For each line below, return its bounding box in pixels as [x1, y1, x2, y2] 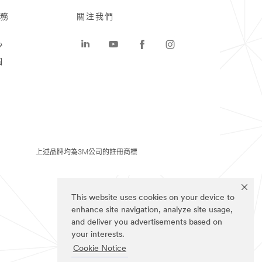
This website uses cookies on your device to [71, 194, 235, 203]
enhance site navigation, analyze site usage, [71, 206, 233, 215]
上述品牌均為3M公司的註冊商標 [36, 149, 137, 156]
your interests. [71, 230, 125, 240]
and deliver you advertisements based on [71, 218, 222, 227]
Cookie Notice [73, 244, 126, 254]
